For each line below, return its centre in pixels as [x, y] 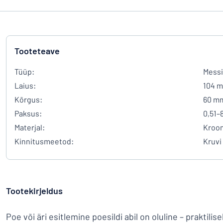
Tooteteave [37, 51]
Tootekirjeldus [34, 191]
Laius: [25, 85]
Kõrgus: [28, 99]
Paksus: [28, 113]
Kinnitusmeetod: [44, 141]
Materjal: [30, 127]
